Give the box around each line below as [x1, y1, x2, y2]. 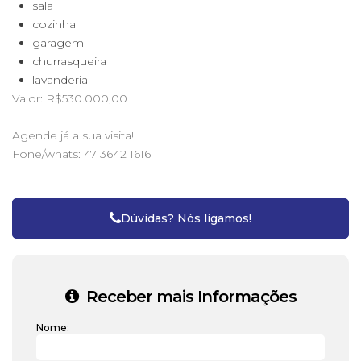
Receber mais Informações [81, 287, 297, 306]
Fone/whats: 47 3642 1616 [12, 147, 151, 161]
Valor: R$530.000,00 [12, 91, 127, 106]
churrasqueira [32, 54, 106, 68]
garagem [32, 35, 84, 50]
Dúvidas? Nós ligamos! [121, 211, 251, 226]
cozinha [32, 17, 76, 31]
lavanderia [32, 73, 88, 87]
